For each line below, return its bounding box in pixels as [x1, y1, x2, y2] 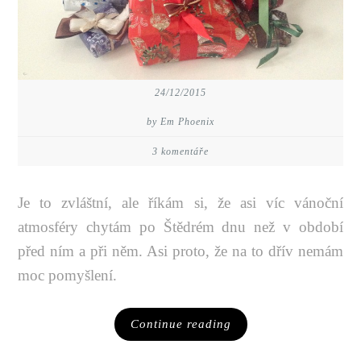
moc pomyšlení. [18, 267, 118, 284]
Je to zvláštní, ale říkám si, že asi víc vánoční [18, 194, 343, 212]
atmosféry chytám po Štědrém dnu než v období [18, 218, 343, 236]
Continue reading [130, 317, 231, 331]
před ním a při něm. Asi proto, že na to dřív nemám [18, 243, 343, 260]
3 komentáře [152, 146, 209, 158]
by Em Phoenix [147, 116, 214, 128]
